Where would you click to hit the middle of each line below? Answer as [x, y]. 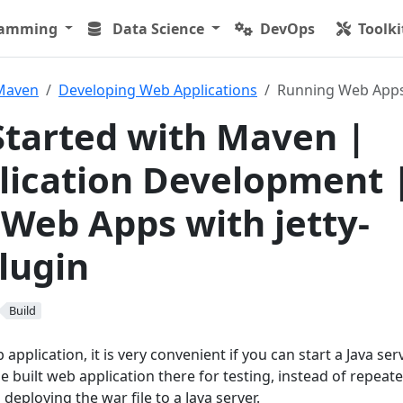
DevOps [288, 28]
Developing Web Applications [158, 90]
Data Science [159, 28]
